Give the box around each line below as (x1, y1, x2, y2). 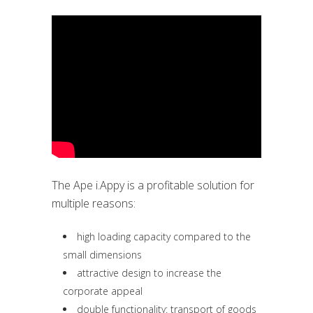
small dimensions (63, 248, 142, 261)
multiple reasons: (52, 196, 136, 211)
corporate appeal (63, 284, 143, 298)
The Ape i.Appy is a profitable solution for (52, 177, 254, 193)
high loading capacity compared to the (77, 230, 251, 243)
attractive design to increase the (77, 266, 221, 279)
